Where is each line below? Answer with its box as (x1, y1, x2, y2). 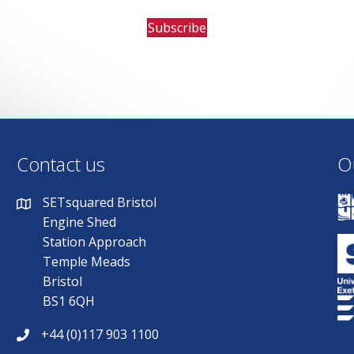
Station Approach (43, 233, 147, 251)
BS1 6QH (43, 292, 96, 311)
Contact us (17, 151, 106, 178)
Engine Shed (43, 213, 117, 232)
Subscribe (148, 18, 206, 36)
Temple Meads (43, 253, 131, 271)
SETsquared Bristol (43, 194, 157, 212)
